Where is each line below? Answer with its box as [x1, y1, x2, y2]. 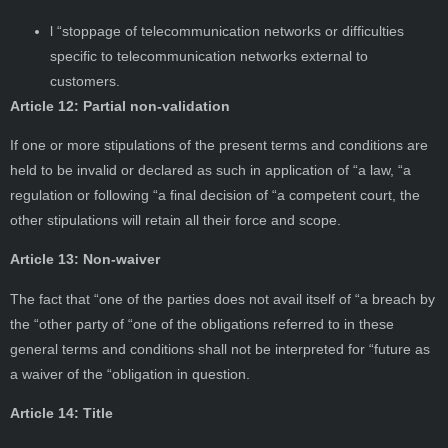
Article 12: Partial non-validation [10, 97, 230, 114]
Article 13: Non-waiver [10, 251, 160, 268]
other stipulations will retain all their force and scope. [10, 211, 341, 228]
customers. [50, 72, 120, 89]
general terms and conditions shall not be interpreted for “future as [10, 340, 430, 357]
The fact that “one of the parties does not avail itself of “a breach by [10, 290, 435, 307]
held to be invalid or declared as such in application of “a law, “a [10, 161, 411, 178]
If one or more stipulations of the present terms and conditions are [10, 136, 428, 153]
